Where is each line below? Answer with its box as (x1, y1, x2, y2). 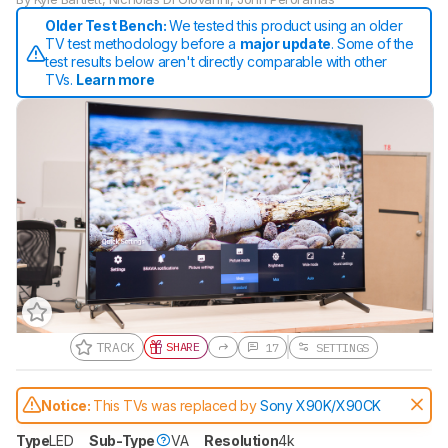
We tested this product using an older (168, 16, 403, 34)
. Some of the (330, 34, 414, 52)
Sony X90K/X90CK (259, 396, 381, 414)
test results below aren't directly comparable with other (45, 52, 387, 70)
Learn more (76, 70, 155, 88)
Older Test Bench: (45, 16, 169, 34)
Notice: (41, 396, 93, 414)
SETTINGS (309, 339, 369, 355)
